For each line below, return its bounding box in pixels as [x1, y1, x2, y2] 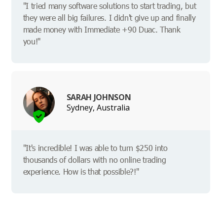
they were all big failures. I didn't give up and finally [23, 12, 196, 23]
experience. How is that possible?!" [23, 166, 139, 177]
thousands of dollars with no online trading [23, 154, 166, 165]
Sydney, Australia [66, 102, 130, 113]
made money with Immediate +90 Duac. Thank [23, 24, 181, 35]
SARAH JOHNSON [66, 91, 131, 103]
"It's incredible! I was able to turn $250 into [23, 143, 168, 153]
